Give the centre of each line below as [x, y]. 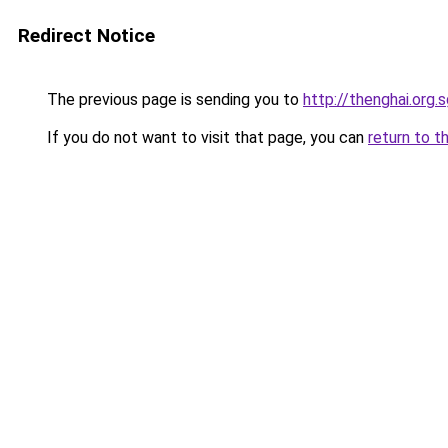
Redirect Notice [86, 35]
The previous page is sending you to [173, 99]
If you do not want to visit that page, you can [205, 137]
